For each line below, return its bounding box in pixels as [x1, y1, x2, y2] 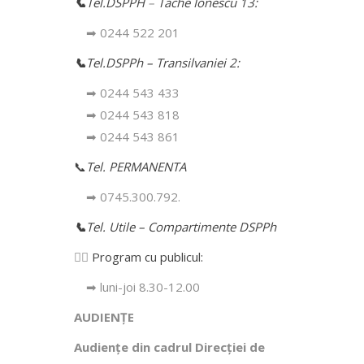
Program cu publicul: [92, 248, 203, 265]
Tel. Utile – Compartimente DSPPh [86, 218, 276, 235]
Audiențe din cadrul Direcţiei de [74, 338, 265, 355]
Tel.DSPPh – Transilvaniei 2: [86, 54, 240, 71]
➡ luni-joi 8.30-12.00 [86, 278, 200, 295]
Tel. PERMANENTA [86, 158, 186, 175]
